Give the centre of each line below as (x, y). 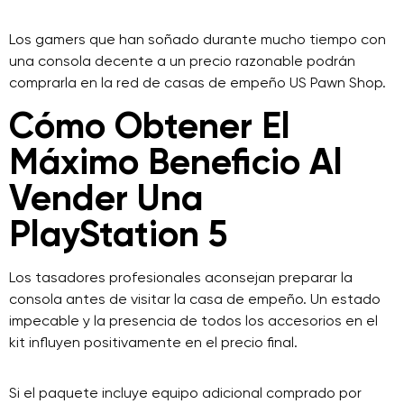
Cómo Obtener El (150, 126)
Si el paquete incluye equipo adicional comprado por (185, 393)
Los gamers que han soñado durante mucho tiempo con (197, 39)
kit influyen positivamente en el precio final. (153, 342)
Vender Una (106, 198)
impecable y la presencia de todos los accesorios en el (193, 321)
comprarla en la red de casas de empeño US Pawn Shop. (197, 83)
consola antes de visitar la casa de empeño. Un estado (195, 299)
